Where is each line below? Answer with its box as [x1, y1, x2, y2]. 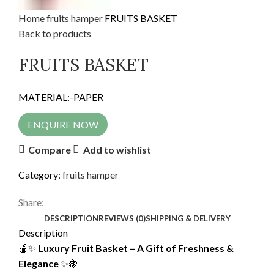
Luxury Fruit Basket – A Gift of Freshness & [38, 242, 234, 254]
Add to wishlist [83, 143, 151, 155]
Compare [28, 143, 72, 155]
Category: [18, 169, 61, 181]
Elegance [18, 257, 59, 270]
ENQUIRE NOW [28, 119, 98, 131]
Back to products [18, 28, 91, 40]
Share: [18, 196, 44, 209]
